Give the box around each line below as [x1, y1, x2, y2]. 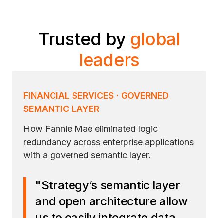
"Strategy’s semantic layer [35, 178, 180, 192]
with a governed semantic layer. [23, 149, 151, 160]
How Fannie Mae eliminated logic [23, 123, 158, 134]
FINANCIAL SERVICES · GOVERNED [23, 90, 169, 101]
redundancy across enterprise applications [23, 136, 194, 147]
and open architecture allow [35, 194, 188, 208]
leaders [79, 49, 139, 71]
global [130, 28, 180, 50]
